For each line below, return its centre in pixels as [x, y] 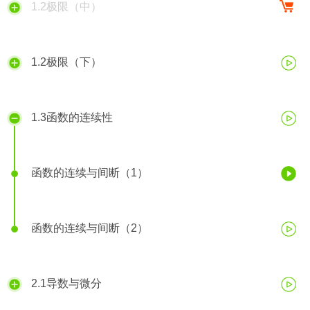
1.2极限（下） [66, 62]
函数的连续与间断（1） [89, 172]
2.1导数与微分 [66, 283]
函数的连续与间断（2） [89, 228]
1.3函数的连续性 [72, 117]
